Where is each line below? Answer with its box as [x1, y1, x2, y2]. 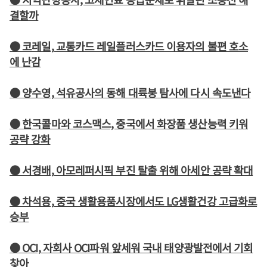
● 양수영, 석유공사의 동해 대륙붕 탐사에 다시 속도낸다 [10, 85, 251, 100]
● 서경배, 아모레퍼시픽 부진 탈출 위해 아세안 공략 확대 [10, 162, 253, 178]
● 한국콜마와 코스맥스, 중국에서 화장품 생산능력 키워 [10, 116, 248, 131]
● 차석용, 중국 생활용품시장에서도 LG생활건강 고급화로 [10, 193, 257, 209]
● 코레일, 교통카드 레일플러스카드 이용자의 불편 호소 [10, 38, 249, 54]
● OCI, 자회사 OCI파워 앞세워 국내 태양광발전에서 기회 [10, 240, 253, 255]
